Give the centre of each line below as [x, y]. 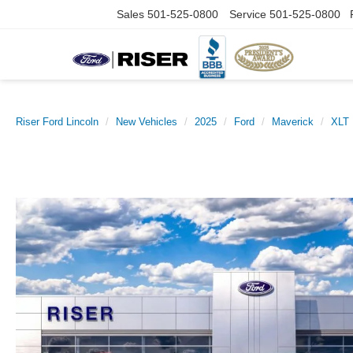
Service [248, 15]
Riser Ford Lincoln [57, 122]
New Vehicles [147, 122]
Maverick [293, 122]
